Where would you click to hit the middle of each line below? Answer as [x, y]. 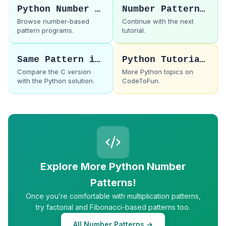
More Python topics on [158, 71]
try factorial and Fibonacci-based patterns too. [113, 207]
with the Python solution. [56, 80]
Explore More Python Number [113, 166]
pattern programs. [45, 30]
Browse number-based [53, 21]
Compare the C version [54, 71]
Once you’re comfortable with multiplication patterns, [113, 196]
